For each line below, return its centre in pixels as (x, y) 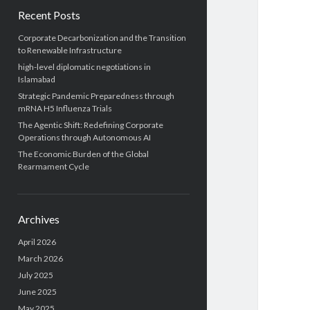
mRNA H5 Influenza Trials (65, 109)
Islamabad (36, 80)
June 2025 (37, 292)
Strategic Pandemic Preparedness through (96, 96)
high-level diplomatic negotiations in (84, 67)
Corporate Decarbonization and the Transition (102, 38)
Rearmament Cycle (53, 167)
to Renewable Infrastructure (70, 51)
